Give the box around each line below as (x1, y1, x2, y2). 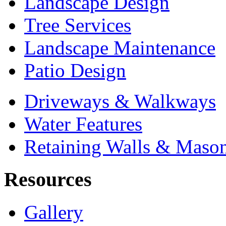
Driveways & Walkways (24, 90, 216, 112)
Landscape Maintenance (24, 37, 215, 59)
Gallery (24, 201, 83, 223)
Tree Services (24, 14, 131, 36)
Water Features (24, 113, 142, 135)
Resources (4, 168, 92, 191)
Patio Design (24, 60, 126, 82)
